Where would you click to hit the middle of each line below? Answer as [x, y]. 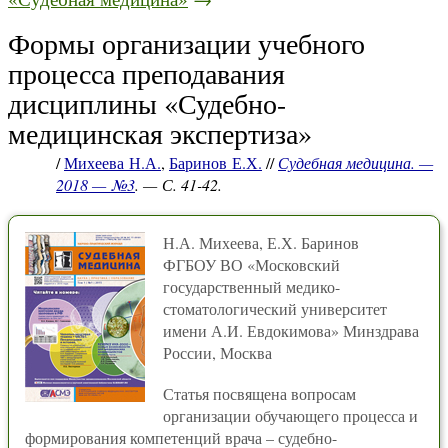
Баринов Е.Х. [215, 162]
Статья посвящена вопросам [259, 393]
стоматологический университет [275, 308]
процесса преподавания [146, 73]
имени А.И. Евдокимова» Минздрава [291, 330]
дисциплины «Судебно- [147, 103]
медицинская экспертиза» [160, 133]
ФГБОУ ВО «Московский [251, 264]
